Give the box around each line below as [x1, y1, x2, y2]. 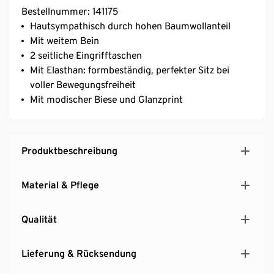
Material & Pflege [21, 179, 99, 191]
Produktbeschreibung [21, 145, 117, 157]
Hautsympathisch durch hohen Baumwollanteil [30, 20, 231, 32]
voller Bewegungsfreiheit [30, 79, 136, 91]
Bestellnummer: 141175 [21, 6, 118, 18]
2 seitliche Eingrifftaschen [30, 50, 142, 62]
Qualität [21, 213, 57, 226]
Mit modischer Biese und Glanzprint [30, 94, 183, 106]
